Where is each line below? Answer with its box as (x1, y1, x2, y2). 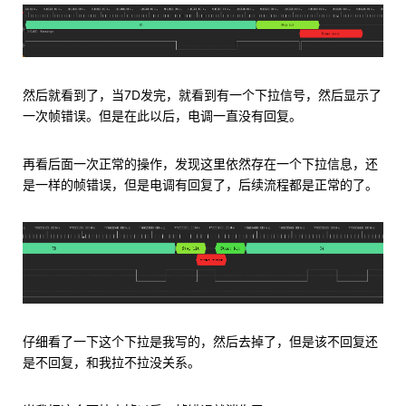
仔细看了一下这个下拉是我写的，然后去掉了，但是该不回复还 (23, 333, 378, 349)
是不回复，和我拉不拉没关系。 (23, 353, 200, 370)
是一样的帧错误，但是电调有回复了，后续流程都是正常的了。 (23, 176, 378, 192)
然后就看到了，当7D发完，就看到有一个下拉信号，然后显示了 (23, 86, 382, 102)
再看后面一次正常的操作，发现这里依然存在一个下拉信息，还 (23, 155, 378, 171)
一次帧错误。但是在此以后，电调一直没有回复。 (23, 107, 302, 123)
